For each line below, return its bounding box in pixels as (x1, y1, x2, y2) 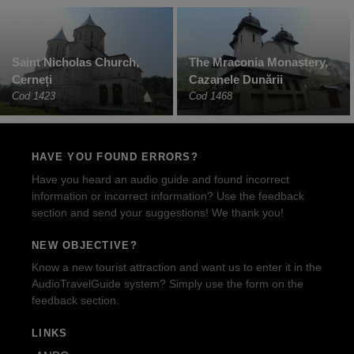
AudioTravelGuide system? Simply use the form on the (32, 277, 303, 291)
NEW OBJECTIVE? (32, 239, 137, 251)
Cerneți (12, 73, 52, 87)
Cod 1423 (12, 90, 55, 103)
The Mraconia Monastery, (189, 55, 328, 70)
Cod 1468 (189, 90, 232, 103)
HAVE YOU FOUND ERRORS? (32, 151, 199, 164)
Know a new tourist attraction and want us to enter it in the (32, 261, 322, 274)
